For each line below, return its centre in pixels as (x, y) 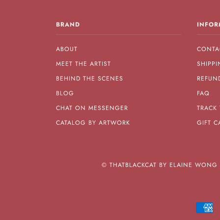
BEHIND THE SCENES (90, 79)
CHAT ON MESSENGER (92, 108)
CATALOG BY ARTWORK (93, 123)
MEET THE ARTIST (83, 64)
